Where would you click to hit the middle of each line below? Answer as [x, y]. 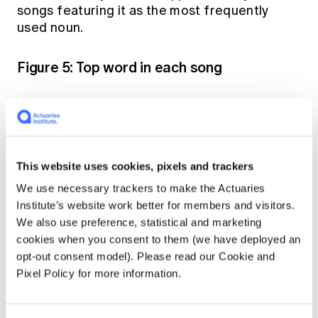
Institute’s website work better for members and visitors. [156, 205]
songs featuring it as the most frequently [143, 11]
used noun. [50, 28]
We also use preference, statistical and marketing [139, 222]
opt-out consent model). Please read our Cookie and [146, 256]
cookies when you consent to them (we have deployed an [159, 239]
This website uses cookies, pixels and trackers [135, 166]
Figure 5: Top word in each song [120, 68]
